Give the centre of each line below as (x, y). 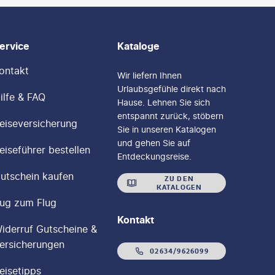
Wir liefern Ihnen (149, 75)
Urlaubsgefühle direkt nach (171, 89)
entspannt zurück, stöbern (170, 116)
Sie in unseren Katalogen (166, 129)
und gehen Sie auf (153, 143)
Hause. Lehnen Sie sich (163, 102)
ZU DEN (179, 179)
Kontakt (135, 220)
